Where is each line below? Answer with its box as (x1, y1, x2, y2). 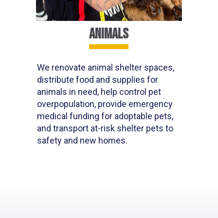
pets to (146, 123, 174, 134)
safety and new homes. (37, 135, 128, 146)
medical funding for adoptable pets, (37, 111, 174, 122)
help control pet (101, 87, 162, 97)
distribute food (37, 74, 96, 85)
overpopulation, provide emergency (37, 99, 173, 109)
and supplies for (96, 74, 159, 85)
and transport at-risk (37, 123, 117, 134)
